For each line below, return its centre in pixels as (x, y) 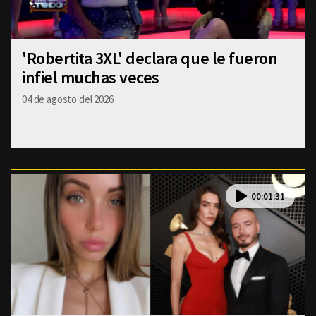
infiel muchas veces (91, 78)
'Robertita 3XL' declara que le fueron (150, 59)
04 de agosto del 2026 (68, 99)
